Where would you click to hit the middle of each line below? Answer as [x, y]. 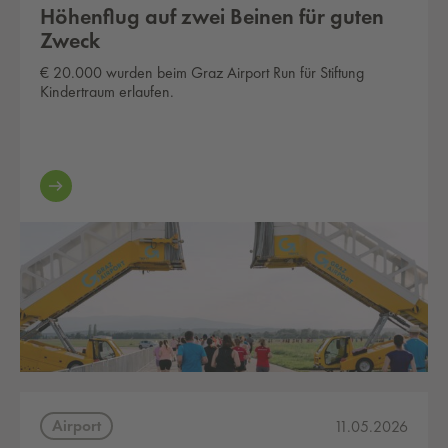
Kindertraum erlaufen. [107, 91]
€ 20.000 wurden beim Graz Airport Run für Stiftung [202, 72]
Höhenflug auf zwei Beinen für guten [212, 16]
